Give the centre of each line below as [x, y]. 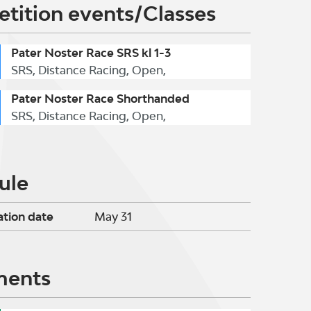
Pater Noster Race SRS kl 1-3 [91, 53]
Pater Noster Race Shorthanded [100, 99]
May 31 [113, 217]
